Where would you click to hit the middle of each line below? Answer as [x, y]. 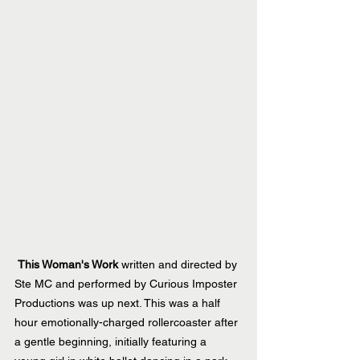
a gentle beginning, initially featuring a [112, 341]
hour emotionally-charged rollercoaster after [128, 322]
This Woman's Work [68, 264]
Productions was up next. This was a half [119, 303]
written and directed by [179, 264]
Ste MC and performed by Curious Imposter [127, 283]
